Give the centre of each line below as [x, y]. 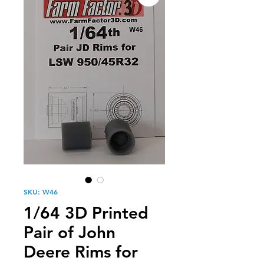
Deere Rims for [81, 252]
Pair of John [70, 232]
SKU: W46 [41, 192]
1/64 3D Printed [86, 213]
